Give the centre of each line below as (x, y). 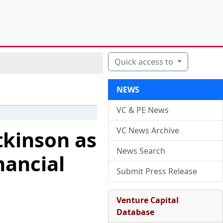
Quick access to (145, 62)
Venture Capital (147, 200)
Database (135, 212)
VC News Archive (148, 130)
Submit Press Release (157, 171)
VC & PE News (142, 110)
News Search (141, 151)
